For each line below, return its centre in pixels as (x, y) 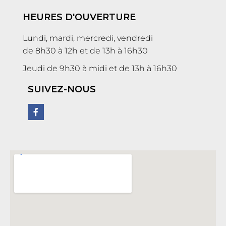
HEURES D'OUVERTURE (79, 17)
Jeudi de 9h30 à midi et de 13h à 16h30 (100, 69)
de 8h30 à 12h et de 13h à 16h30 (85, 51)
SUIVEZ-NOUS (62, 90)
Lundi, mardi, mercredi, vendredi (88, 38)
